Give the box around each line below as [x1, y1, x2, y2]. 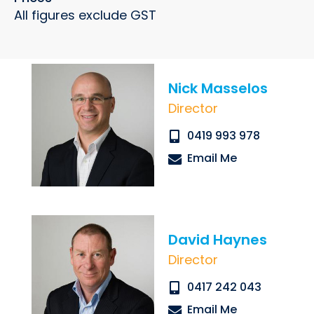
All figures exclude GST [14, 6, 156, 24]
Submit [49, 97, 104, 118]
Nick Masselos [168, 78, 268, 99]
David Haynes [168, 230, 267, 250]
